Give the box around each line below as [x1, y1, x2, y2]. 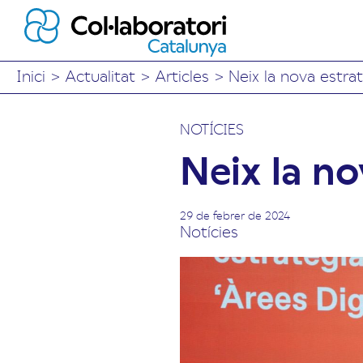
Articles [155, 64, 209, 86]
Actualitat [65, 64, 135, 86]
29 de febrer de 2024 [180, 207, 290, 223]
